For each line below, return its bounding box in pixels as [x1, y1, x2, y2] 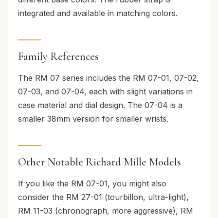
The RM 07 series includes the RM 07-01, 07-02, [18, 73, 199, 83]
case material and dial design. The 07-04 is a [18, 100, 182, 110]
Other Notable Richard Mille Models [18, 155, 181, 168]
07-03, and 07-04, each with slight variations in [18, 86, 193, 96]
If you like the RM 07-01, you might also [18, 178, 166, 188]
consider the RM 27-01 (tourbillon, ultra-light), [18, 192, 189, 202]
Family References [18, 49, 99, 63]
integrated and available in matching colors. [18, 8, 178, 18]
